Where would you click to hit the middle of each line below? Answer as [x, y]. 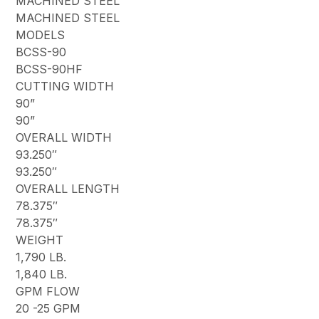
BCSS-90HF [49, 69]
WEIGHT [40, 240]
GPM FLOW [48, 292]
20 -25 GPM [48, 309]
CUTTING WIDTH [65, 87]
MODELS [41, 35]
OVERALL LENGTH [68, 189]
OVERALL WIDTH [64, 138]
